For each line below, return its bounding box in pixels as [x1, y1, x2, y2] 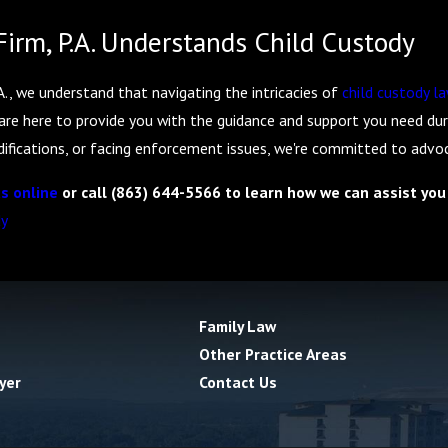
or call [57, 181, 111, 202]
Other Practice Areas [199, 344, 348, 365]
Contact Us [199, 372, 278, 393]
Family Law [199, 316, 277, 337]
